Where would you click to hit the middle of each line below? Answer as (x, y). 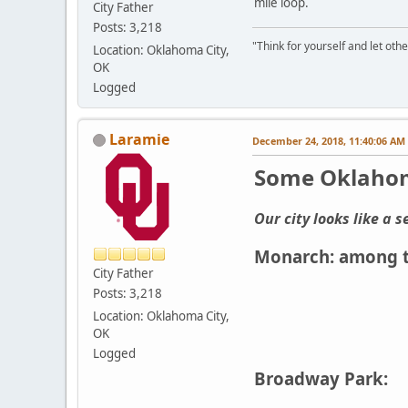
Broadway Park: (321, 378)
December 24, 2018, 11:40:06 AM (329, 140)
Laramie (139, 139)
